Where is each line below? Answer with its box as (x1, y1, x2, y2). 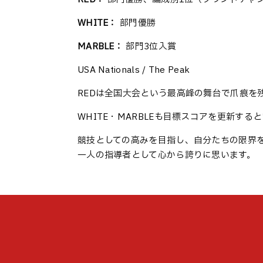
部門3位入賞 (123, 40, 177, 53)
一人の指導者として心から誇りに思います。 (77, 149, 255, 162)
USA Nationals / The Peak (77, 63, 190, 77)
